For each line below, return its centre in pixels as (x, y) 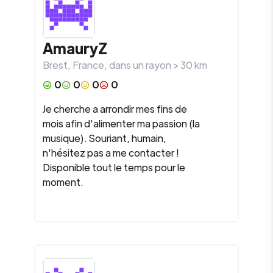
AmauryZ (75, 48)
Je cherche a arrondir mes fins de (115, 109)
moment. (63, 182)
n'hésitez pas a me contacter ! (111, 153)
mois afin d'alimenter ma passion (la (121, 123)
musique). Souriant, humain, (105, 138)
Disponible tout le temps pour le (114, 167)
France (88, 65)
